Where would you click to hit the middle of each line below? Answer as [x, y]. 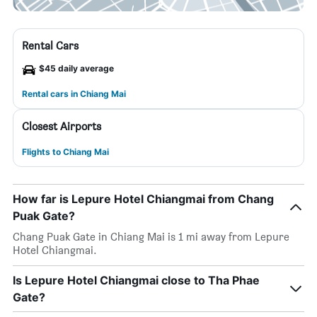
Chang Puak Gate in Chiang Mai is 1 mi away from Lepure [151, 237]
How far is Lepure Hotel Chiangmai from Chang [143, 199]
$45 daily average [76, 68]
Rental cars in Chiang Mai [74, 94]
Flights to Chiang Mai [65, 152]
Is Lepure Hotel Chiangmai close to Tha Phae [136, 280]
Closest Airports [62, 126]
